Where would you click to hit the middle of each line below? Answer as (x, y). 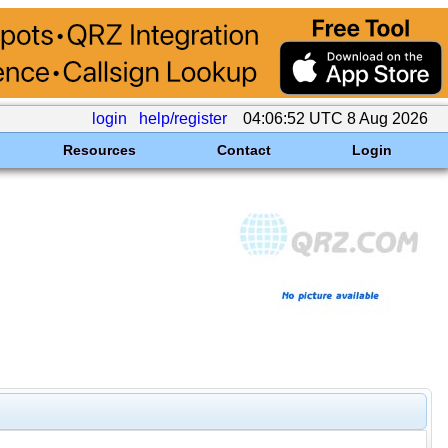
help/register (183, 118)
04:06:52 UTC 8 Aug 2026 (335, 118)
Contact (243, 150)
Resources (99, 150)
